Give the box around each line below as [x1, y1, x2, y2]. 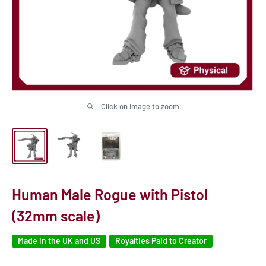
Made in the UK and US [18, 236, 100, 246]
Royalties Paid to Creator [115, 236, 207, 246]
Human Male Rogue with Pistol [12, 185, 208, 203]
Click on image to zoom [100, 102, 179, 111]
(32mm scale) [12, 207, 100, 224]
